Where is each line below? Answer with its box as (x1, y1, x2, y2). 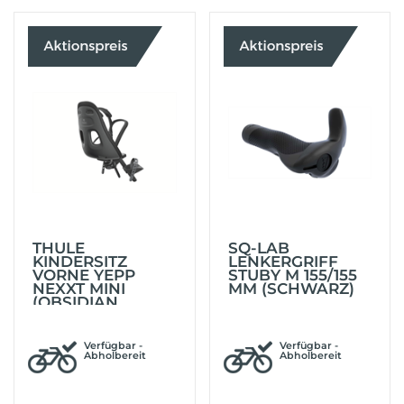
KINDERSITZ (32, 252, 127, 271)
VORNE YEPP (32, 266, 135, 284)
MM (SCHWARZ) (227, 280, 354, 298)
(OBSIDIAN (32, 293, 118, 311)
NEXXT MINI (32, 280, 125, 298)
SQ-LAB (227, 239, 289, 257)
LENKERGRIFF (227, 252, 338, 271)
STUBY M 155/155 (227, 266, 357, 284)
